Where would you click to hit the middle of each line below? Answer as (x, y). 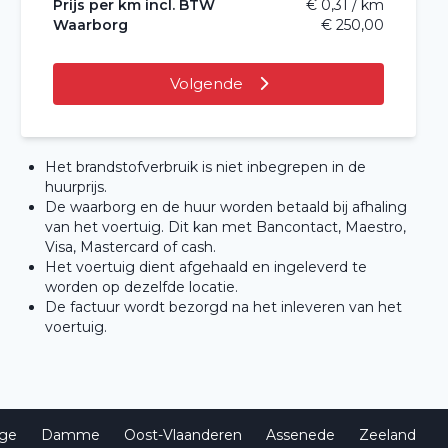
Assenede (300, 435)
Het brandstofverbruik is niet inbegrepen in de (206, 166)
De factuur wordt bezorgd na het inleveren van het (224, 306)
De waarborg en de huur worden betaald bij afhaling (226, 206)
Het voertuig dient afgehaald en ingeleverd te (206, 266)
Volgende (208, 83)
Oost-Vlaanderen (183, 435)
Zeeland (387, 435)
